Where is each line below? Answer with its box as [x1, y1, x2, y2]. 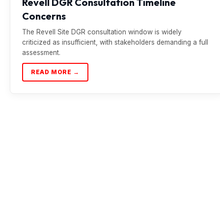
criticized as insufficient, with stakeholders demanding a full [22, 38, 208, 46]
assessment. [22, 49, 60, 56]
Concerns [22, 10, 66, 22]
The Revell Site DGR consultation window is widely [22, 28, 182, 36]
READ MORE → [31, 68, 80, 76]
